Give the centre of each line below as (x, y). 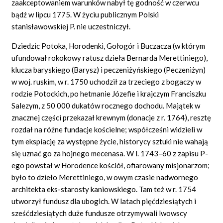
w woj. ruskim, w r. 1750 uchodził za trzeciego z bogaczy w (107, 81)
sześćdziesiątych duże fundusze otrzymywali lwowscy (100, 213)
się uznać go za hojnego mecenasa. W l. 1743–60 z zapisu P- (110, 153)
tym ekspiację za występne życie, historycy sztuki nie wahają (110, 141)
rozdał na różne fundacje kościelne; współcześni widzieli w (107, 129)
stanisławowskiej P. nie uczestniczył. (71, 26)
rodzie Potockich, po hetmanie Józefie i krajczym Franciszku (109, 93)
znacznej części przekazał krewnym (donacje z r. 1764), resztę (111, 117)
